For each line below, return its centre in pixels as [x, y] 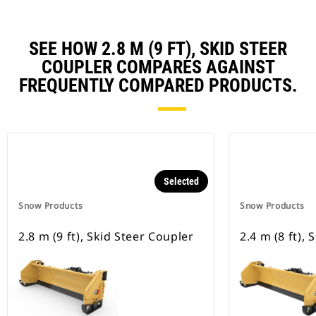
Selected [181, 182]
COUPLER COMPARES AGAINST [158, 67]
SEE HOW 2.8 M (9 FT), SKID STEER [158, 49]
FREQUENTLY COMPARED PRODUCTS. [158, 86]
